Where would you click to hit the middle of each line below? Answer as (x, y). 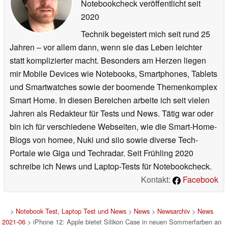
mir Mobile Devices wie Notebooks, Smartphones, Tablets (113, 74)
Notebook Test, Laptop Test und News (71, 211)
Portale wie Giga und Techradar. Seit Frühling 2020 (102, 153)
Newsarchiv (173, 211)
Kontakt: (157, 180)
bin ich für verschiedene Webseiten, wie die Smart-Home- (113, 127)
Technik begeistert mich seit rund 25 (146, 34)
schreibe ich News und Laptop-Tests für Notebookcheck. (111, 166)
